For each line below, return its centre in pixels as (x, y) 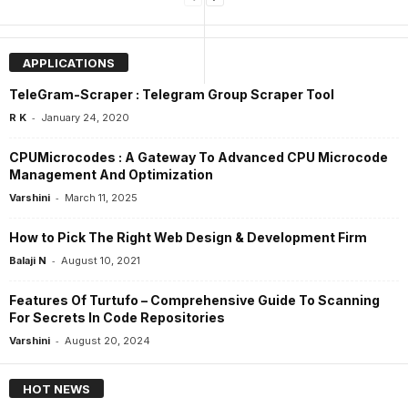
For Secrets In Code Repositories (117, 317)
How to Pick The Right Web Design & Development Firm (188, 237)
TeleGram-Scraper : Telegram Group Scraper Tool (172, 94)
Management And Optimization (111, 174)
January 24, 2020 (85, 117)
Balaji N (28, 260)
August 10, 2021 (101, 260)
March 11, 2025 (101, 197)
